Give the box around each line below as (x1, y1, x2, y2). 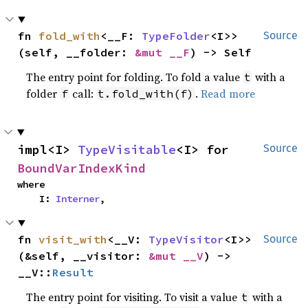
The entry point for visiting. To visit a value (26, 289, 241, 305)
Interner (56, 192, 100, 205)
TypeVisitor (148, 232, 225, 246)
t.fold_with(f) (98, 87, 195, 100)
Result (52, 265, 94, 279)
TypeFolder (142, 29, 211, 43)
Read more (201, 86, 256, 101)
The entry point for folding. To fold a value (26, 69, 243, 85)
